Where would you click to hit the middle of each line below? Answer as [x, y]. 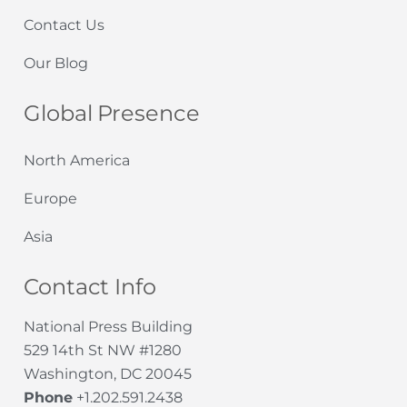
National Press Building [108, 327]
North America [77, 161]
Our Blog [56, 64]
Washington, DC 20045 [108, 374]
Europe [50, 199]
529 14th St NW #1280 [103, 351]
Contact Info [90, 287]
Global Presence [112, 114]
